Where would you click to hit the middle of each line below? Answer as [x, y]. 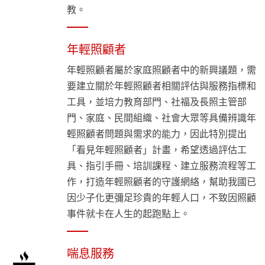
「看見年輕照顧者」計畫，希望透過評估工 [157, 149]
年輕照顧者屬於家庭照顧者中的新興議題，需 [162, 70]
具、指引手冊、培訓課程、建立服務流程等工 [162, 165]
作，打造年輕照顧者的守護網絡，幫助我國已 [162, 181]
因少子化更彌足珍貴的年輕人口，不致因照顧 [162, 197]
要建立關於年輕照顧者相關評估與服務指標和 [162, 85]
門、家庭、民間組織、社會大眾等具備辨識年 [162, 117]
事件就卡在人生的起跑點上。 [129, 213]
